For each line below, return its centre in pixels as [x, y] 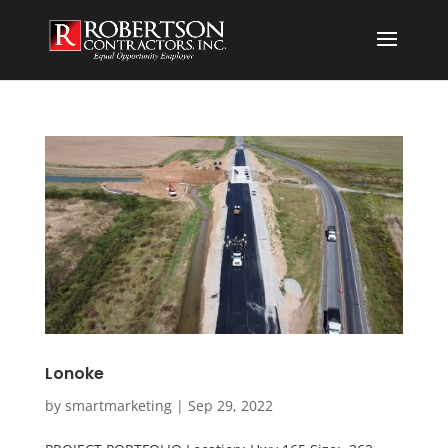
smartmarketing [118, 405]
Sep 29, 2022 [230, 405]
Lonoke [74, 373]
